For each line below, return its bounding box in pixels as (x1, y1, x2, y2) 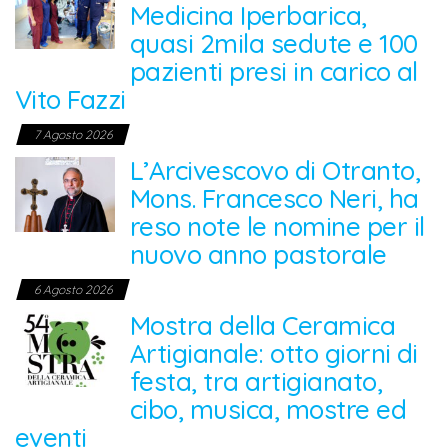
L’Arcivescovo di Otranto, (130, 154, 420, 188)
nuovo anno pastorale (130, 238, 387, 272)
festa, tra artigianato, (130, 365, 383, 399)
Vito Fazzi (15, 83, 126, 117)
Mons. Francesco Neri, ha (130, 182, 419, 216)
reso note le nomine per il (130, 210, 425, 244)
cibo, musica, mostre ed (130, 393, 407, 427)
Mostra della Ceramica (130, 309, 396, 343)
